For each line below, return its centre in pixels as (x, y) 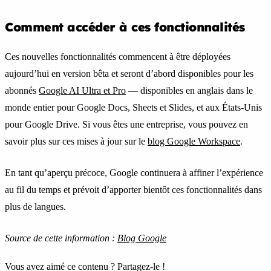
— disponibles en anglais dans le (189, 90)
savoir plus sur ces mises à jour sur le (76, 141)
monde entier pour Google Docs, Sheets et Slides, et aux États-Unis (133, 107)
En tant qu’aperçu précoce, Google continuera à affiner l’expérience (134, 172)
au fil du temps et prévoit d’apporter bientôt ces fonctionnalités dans (133, 189)
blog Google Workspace (194, 141)
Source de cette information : (61, 238)
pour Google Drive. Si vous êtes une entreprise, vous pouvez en (126, 124)
